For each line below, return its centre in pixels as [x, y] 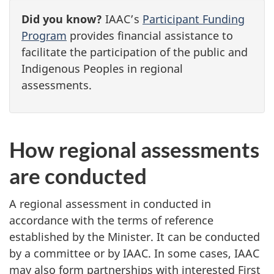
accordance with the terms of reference [111, 220]
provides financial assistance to [150, 35]
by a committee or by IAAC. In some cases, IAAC [134, 253]
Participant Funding [194, 19]
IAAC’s [122, 19]
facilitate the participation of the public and [135, 52]
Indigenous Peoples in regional [102, 68]
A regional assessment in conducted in [110, 204]
